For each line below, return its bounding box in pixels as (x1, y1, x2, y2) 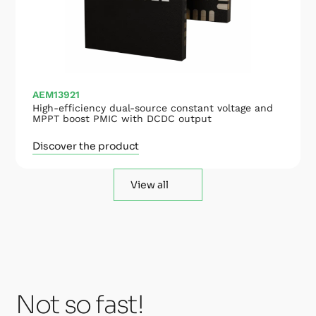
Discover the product (32, 139, 140, 152)
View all (130, 178, 169, 191)
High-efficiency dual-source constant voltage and (32, 102, 274, 114)
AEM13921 (32, 88, 80, 100)
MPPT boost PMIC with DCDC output (32, 112, 212, 124)
